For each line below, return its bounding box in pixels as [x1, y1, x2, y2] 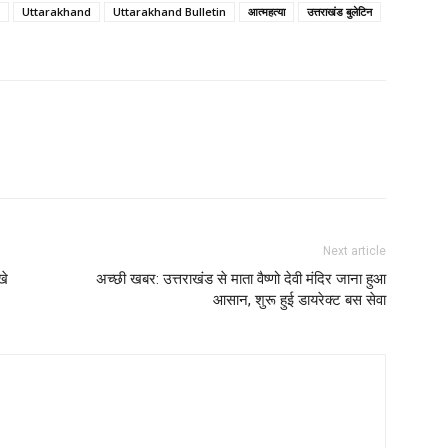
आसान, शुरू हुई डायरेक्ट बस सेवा [213, 291, 386, 309]
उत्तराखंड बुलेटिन [307, 4, 372, 19]
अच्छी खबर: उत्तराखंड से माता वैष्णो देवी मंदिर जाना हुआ [96, 270, 386, 288]
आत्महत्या [248, 4, 285, 19]
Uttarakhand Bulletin [113, 4, 226, 19]
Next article [323, 244, 386, 258]
